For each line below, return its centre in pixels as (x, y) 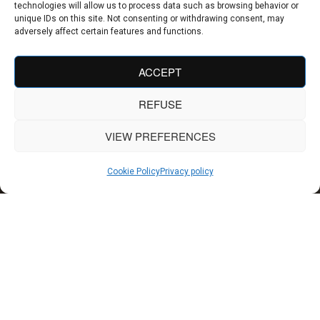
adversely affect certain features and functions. (109, 31)
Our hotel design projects (160, 275)
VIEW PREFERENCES (160, 136)
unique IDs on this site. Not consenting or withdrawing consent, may (149, 19)
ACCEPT (160, 71)
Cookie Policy (133, 171)
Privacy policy (186, 171)
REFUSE (160, 104)
